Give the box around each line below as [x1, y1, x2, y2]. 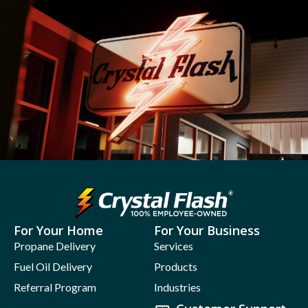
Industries [154, 280, 201, 294]
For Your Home [14, 221, 103, 239]
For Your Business [154, 221, 260, 239]
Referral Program [14, 280, 96, 294]
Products [154, 259, 197, 273]
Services [154, 239, 193, 252]
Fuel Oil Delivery [14, 259, 92, 273]
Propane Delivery [14, 239, 96, 252]
